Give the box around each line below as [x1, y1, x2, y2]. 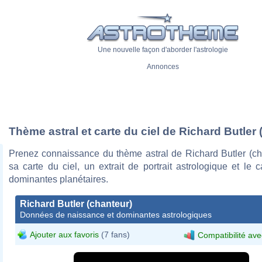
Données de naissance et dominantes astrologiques [20, 209, 212, 219]
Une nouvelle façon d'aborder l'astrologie [97, 46, 228, 54]
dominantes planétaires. [9, 174, 108, 184]
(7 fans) [99, 229, 130, 239]
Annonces [146, 63, 179, 71]
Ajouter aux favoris [30, 229, 99, 239]
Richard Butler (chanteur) [20, 198, 132, 209]
